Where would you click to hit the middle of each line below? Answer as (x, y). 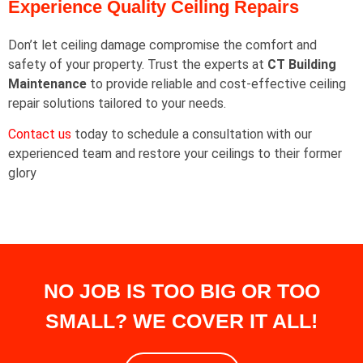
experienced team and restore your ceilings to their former (175, 154)
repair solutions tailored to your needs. (119, 103)
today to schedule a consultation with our (192, 135)
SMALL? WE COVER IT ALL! (181, 320)
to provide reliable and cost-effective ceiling (216, 83)
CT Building (302, 64)
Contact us (40, 135)
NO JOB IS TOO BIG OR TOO (181, 290)
